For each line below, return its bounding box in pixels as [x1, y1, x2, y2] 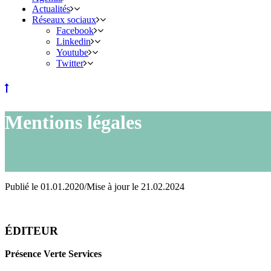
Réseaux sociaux [32, 15, 96, 25]
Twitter [56, 58, 83, 69]
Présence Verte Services [5, 249, 102, 260]
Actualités [32, 4, 70, 15]
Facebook [56, 25, 94, 36]
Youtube [56, 47, 88, 58]
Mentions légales [5, 111, 142, 133]
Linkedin [56, 36, 91, 47]
